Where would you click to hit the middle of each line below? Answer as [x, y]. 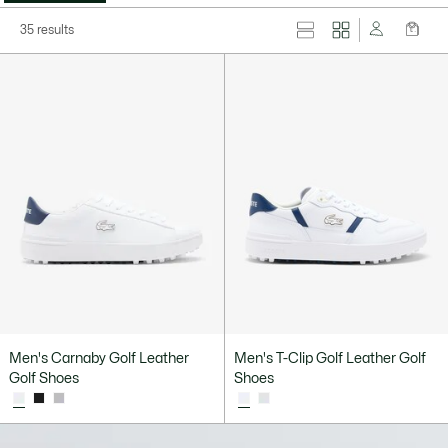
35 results [47, 30]
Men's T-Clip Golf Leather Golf [329, 359]
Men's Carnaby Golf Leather [99, 359]
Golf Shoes [44, 379]
